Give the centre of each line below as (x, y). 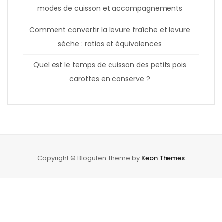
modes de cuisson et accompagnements (110, 8)
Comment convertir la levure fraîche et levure (110, 29)
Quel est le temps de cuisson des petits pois (110, 65)
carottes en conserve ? (110, 79)
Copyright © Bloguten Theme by (89, 158)
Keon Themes (163, 158)
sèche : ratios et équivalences (110, 43)
